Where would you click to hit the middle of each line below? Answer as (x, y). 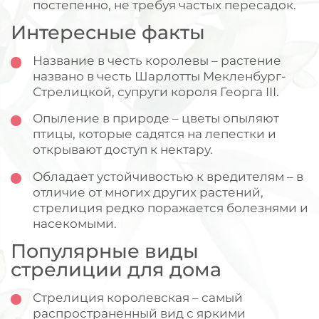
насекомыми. (74, 223)
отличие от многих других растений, (148, 192)
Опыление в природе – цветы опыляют (156, 118)
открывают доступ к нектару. (122, 150)
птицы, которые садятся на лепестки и (154, 134)
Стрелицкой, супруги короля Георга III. (156, 92)
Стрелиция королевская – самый (137, 297)
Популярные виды (105, 251)
